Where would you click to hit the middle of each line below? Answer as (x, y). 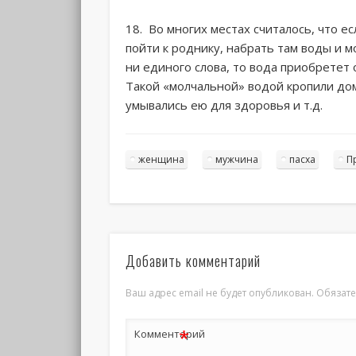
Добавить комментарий (193, 261)
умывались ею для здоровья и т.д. (224, 104)
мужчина (237, 159)
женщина (162, 159)
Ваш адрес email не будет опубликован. (220, 293)
